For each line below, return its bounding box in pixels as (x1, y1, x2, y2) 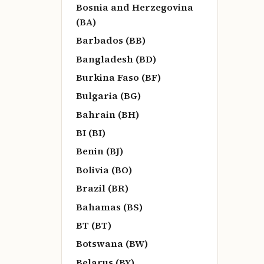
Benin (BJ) (76, 144, 123, 158)
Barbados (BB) (76, 34, 146, 47)
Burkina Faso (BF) (76, 70, 161, 84)
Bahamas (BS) (76, 200, 143, 213)
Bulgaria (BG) (76, 89, 141, 103)
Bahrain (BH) (76, 107, 139, 121)
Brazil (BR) (76, 181, 128, 195)
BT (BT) (76, 219, 111, 232)
